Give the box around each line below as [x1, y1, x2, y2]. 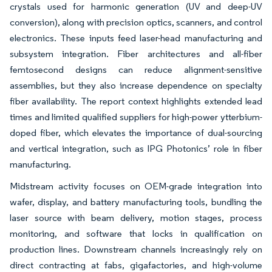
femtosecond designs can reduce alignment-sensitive [10, 64, 262, 76]
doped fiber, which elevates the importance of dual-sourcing [10, 127, 262, 139]
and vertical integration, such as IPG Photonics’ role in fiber [10, 143, 262, 155]
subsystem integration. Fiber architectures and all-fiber [10, 48, 262, 60]
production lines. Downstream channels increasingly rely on [10, 243, 262, 256]
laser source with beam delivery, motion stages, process [10, 212, 262, 224]
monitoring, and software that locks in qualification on [10, 228, 262, 240]
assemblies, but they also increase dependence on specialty [10, 80, 262, 92]
